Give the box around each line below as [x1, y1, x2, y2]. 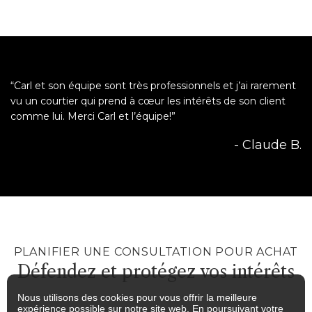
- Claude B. [234, 137, 302, 153]
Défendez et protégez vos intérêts [17, 261, 295, 283]
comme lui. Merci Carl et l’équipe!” [10, 110, 175, 123]
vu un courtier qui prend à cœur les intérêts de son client [10, 95, 286, 108]
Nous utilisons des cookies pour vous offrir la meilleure [17, 292, 257, 303]
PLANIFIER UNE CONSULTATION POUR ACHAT [13, 245, 299, 259]
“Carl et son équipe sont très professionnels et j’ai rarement [10, 79, 296, 93]
